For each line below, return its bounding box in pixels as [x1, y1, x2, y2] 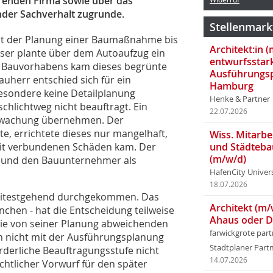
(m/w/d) [210, 152, 246, 166]
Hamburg [210, 79, 253, 93]
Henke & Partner [210, 94, 270, 104]
